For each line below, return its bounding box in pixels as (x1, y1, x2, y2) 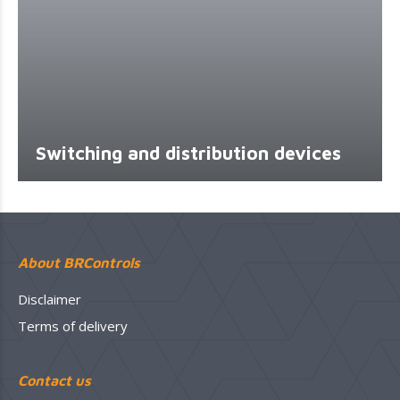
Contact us (18, 372, 91, 389)
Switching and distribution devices (36, 142, 341, 164)
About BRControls (18, 254, 140, 271)
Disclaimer (18, 290, 81, 309)
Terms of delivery (18, 317, 128, 336)
